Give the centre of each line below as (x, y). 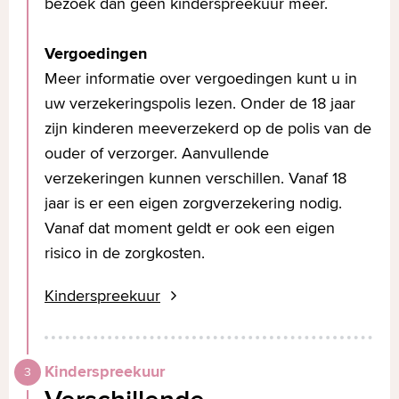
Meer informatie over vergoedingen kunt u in (201, 78)
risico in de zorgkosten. (125, 252)
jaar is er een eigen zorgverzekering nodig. (193, 203)
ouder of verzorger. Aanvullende (157, 153)
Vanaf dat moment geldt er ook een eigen (190, 228)
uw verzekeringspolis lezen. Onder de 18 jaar (200, 103)
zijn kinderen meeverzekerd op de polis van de (208, 128)
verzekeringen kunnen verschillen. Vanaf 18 (195, 178)
